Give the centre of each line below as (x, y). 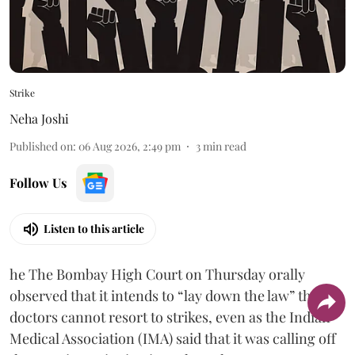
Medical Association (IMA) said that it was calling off (173, 338)
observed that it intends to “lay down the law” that (166, 295)
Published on (41, 146)
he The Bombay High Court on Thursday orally (157, 274)
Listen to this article (94, 229)
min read (225, 146)
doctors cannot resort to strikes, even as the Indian (170, 317)
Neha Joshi (39, 118)
